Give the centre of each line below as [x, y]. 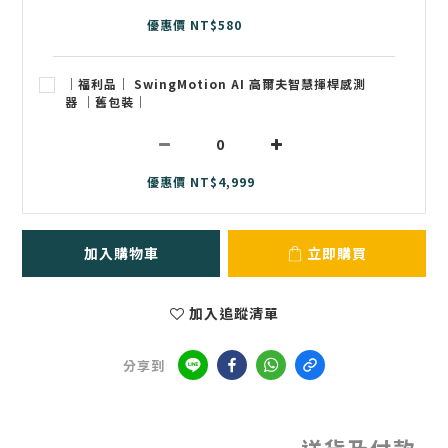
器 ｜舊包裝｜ [106, 102]
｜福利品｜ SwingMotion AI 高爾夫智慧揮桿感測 [215, 84]
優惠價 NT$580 [194, 25]
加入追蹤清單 [233, 313]
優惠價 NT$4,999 [201, 182]
